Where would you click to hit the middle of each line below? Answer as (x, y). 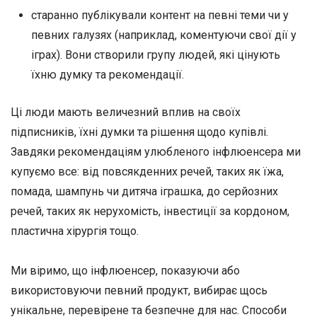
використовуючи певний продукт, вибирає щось (139, 290)
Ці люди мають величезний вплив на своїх (126, 113)
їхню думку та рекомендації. (107, 74)
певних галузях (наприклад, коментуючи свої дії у (163, 35)
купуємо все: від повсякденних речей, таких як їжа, (147, 172)
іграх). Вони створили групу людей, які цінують (155, 54)
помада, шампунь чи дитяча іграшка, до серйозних (144, 192)
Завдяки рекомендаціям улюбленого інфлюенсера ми (156, 152)
